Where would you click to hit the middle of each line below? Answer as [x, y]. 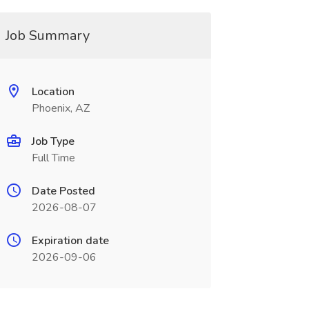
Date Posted [63, 191]
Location [53, 92]
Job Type [53, 141]
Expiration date [70, 241]
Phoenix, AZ [60, 108]
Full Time [53, 158]
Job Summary [47, 36]
